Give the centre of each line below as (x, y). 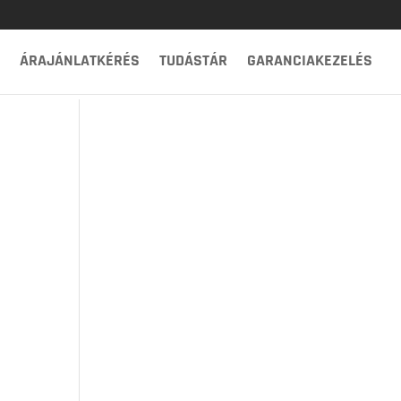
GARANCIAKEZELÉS (310, 60)
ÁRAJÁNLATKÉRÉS (80, 60)
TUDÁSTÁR (193, 60)
